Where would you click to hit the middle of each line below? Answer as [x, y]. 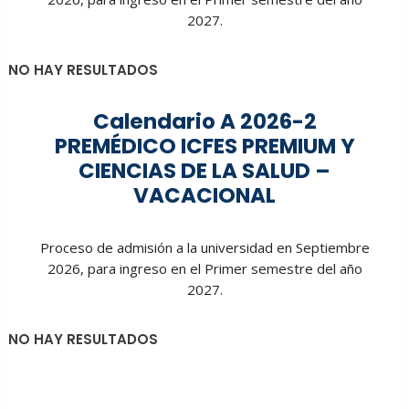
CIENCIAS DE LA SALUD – [204, 171]
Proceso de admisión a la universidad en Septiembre [204, 248]
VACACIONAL [204, 196]
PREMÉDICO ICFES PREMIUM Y [204, 147]
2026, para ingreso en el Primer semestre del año [204, 269]
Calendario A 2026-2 [204, 122]
